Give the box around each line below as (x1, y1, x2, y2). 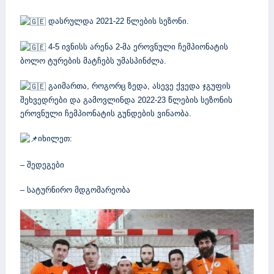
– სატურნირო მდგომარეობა (20, 185, 130, 195)
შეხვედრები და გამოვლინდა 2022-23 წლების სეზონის (20, 95, 232, 105)
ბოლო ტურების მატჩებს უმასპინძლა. (20, 56, 166, 65)
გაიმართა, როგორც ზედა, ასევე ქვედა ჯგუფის (46, 81, 231, 91)
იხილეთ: (38, 134, 72, 144)
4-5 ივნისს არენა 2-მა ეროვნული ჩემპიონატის (46, 42, 228, 52)
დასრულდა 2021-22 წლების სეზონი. (46, 17, 189, 26)
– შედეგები (20, 160, 64, 169)
